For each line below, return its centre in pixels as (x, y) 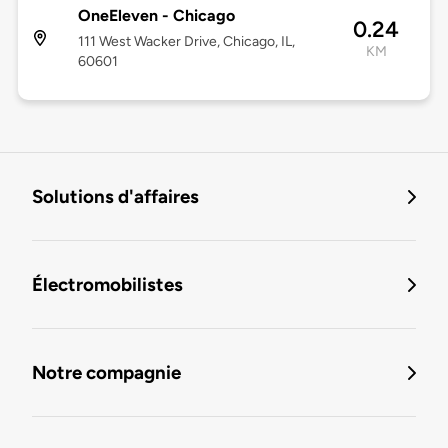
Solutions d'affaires (115, 197)
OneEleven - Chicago (156, 16)
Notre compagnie (106, 373)
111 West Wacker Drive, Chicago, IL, (186, 42)
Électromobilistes (107, 285)
